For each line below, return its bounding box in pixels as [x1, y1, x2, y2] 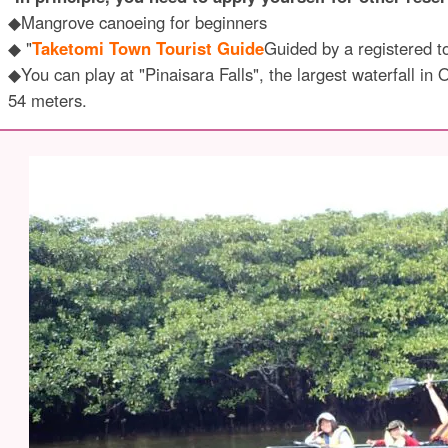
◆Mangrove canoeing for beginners [7, 9, 267, 34]
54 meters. [7, 87, 87, 112]
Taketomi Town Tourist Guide [31, 35, 264, 60]
